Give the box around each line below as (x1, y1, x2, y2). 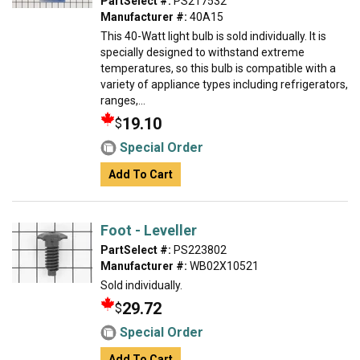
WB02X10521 (187, 260, 259, 272)
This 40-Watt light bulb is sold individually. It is (100, 30, 326, 43)
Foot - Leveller (100, 222, 197, 239)
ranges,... (100, 94, 145, 107)
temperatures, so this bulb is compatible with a (100, 62, 336, 75)
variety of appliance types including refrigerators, (100, 78, 348, 91)
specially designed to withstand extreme (100, 46, 305, 59)
